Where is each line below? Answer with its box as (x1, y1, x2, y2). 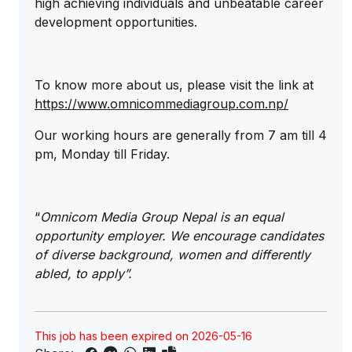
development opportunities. (35, 14, 197, 30)
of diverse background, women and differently (35, 247, 310, 262)
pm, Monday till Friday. (35, 146, 170, 162)
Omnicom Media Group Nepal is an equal (40, 209, 284, 225)
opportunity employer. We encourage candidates (35, 228, 324, 244)
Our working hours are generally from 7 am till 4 (35, 127, 327, 143)
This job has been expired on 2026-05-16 (35, 329, 252, 343)
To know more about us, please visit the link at (35, 77, 313, 93)
